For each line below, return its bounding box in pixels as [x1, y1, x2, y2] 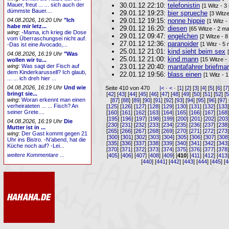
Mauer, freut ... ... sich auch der [7, 2, 85, 8]
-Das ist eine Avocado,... [7, 41, 68, 48]
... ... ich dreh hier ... [7, 75, 57, 82]
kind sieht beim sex [167, 48, 225, 55]
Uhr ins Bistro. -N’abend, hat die [7, 136, 86, 143]
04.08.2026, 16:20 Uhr [7, 17, 63, 24]
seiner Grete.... [7, 108, 45, 115]
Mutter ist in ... [7, 124, 46, 130]
